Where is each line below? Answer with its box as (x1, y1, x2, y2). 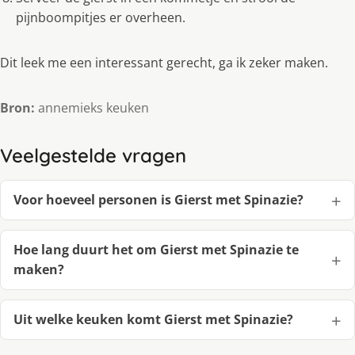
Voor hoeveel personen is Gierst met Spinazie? (13, 191, 303, 209)
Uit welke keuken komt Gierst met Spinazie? (13, 311, 293, 329)
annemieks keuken (35, 99, 149, 117)
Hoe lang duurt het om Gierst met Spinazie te (13, 241, 299, 259)
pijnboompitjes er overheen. (16, 9, 185, 27)
